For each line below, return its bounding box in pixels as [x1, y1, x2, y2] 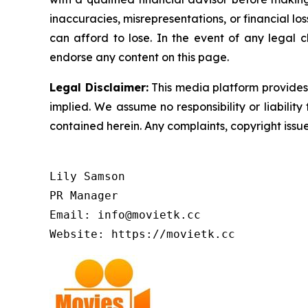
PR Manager [49, 189, 118, 203]
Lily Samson [49, 170, 125, 184]
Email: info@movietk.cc [49, 208, 201, 222]
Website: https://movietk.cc [49, 228, 235, 241]
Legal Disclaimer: [49, 80, 148, 95]
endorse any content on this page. [49, 50, 229, 65]
